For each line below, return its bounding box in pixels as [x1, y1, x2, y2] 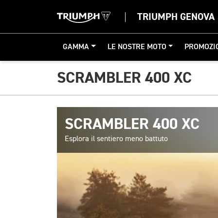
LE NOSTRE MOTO [107, 43, 166, 51]
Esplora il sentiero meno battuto [65, 135, 168, 143]
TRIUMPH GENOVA [137, 11, 215, 23]
